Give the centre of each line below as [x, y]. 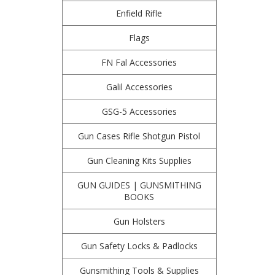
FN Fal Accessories [139, 62]
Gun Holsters [139, 221]
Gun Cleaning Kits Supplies [139, 161]
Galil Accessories [139, 87]
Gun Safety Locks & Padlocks [139, 246]
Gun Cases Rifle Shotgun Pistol [139, 136]
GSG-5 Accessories [139, 111]
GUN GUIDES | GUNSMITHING [139, 185]
